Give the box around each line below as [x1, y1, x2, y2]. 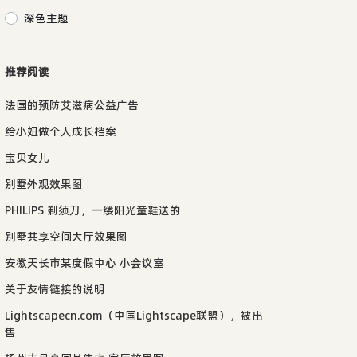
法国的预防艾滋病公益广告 [5, 96, 139, 113]
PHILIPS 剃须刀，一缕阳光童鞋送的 [5, 202, 181, 218]
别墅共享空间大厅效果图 [5, 228, 127, 245]
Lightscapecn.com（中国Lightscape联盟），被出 [5, 307, 263, 324]
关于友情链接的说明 [5, 280, 105, 297]
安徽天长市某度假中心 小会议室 [5, 254, 164, 271]
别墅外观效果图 [5, 175, 83, 192]
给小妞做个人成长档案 [5, 123, 116, 139]
